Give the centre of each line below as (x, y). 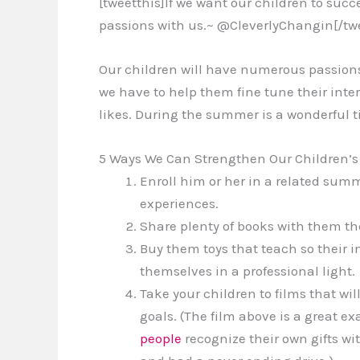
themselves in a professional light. (247, 271)
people (161, 339)
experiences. (179, 204)
